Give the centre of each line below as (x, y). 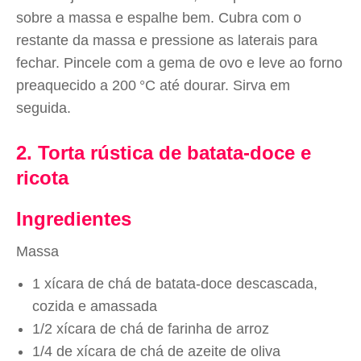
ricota (42, 178)
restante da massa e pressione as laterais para (167, 40)
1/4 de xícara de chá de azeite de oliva (156, 351)
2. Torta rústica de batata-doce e (164, 153)
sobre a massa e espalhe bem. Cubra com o (159, 18)
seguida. (44, 108)
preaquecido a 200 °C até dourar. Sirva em (153, 85)
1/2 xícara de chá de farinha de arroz (151, 329)
